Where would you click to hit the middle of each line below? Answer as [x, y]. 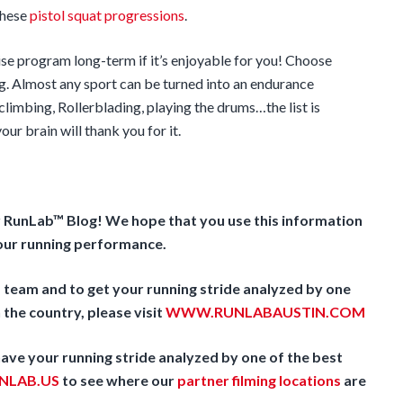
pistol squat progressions [107, 15]
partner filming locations [259, 381]
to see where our [118, 381]
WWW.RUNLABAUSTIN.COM [265, 312]
